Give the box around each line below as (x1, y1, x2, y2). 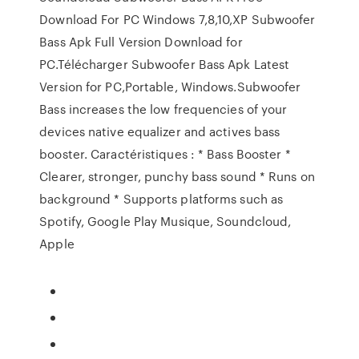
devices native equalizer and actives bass (39, 123, 280, 140)
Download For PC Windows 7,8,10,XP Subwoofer (39, 10, 316, 28)
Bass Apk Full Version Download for (39, 33, 243, 50)
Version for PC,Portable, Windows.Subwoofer (39, 78, 301, 95)
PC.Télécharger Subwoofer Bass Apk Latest (39, 55, 290, 73)
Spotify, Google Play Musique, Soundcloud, (39, 212, 292, 230)
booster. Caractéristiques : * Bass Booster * (39, 145, 291, 163)
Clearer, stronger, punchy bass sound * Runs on (39, 167, 315, 185)
